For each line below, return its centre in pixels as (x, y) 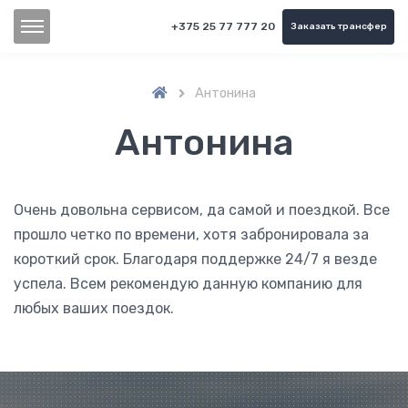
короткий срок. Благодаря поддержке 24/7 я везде (195, 259)
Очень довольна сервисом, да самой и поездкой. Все (202, 209)
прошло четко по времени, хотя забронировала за (191, 234)
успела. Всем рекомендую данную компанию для (188, 283)
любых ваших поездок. (94, 308)
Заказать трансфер (338, 26)
